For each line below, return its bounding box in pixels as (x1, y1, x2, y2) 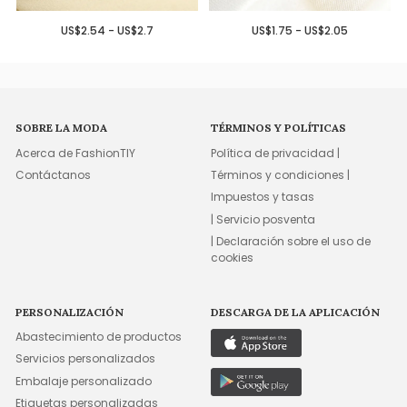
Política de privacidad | (211, 144, 341, 161)
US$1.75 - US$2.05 (252, 22, 349, 38)
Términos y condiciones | (211, 166, 351, 183)
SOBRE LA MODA (15, 121, 108, 135)
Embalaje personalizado (15, 372, 153, 389)
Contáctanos (15, 166, 92, 183)
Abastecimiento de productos (15, 328, 183, 344)
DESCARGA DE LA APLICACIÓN (211, 304, 381, 319)
